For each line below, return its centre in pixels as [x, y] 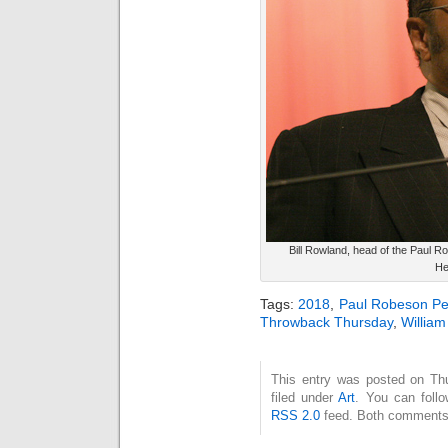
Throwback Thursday [326, 321]
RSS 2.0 [295, 415]
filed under [305, 397]
